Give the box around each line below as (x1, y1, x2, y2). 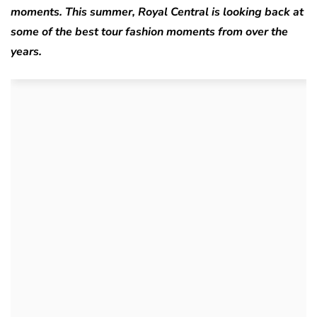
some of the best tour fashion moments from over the (11, 23, 288, 40)
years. (11, 43, 42, 59)
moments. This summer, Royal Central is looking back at (11, 4, 304, 20)
